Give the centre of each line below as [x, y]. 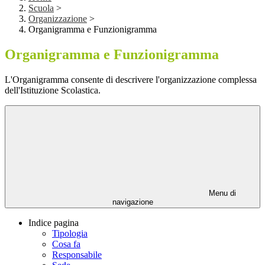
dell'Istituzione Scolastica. [53, 91]
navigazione [132, 202]
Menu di [221, 193]
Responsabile [77, 255]
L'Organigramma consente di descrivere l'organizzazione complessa [131, 80]
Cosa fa [66, 244]
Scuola [41, 8]
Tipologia [70, 234]
